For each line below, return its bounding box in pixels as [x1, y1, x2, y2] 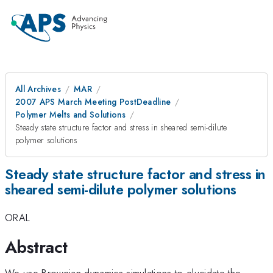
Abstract [5, 234, 68, 260]
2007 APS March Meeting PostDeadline [15, 96, 171, 108]
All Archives [15, 83, 61, 95]
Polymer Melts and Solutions [15, 108, 126, 121]
